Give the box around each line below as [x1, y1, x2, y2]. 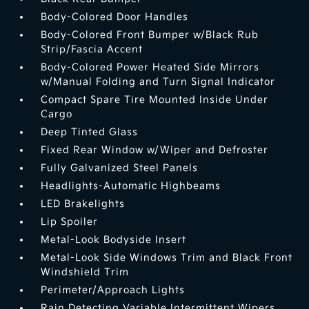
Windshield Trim [41, 266, 130, 279]
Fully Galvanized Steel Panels [41, 162, 199, 175]
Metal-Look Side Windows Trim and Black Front [41, 252, 293, 264]
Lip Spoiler [41, 216, 99, 228]
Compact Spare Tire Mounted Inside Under [41, 94, 269, 106]
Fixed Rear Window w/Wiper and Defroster [41, 144, 269, 157]
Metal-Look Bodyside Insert [41, 234, 187, 246]
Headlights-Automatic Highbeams [41, 180, 221, 192]
